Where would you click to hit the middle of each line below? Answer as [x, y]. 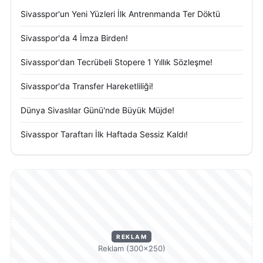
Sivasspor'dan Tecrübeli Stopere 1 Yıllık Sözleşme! [117, 62]
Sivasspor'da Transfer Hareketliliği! [87, 86]
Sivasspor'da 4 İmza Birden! [74, 38]
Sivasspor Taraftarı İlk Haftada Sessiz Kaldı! [104, 134]
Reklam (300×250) [131, 249]
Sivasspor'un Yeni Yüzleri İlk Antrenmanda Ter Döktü [120, 14]
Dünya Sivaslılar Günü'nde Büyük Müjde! [97, 110]
